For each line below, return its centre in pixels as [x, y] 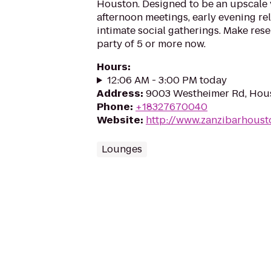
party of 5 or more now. [151, 44]
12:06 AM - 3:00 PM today [167, 80]
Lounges [122, 149]
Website [119, 120]
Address [119, 93]
